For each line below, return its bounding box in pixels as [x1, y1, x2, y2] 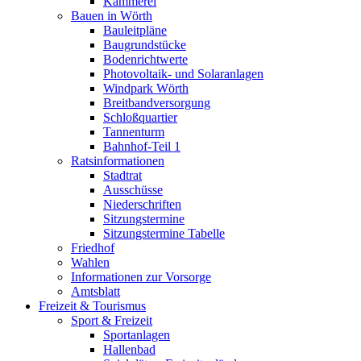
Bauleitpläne [103, 23, 167, 37]
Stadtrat [103, 168, 142, 182]
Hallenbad [103, 342, 156, 356]
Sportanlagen [103, 328, 170, 342]
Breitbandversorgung [103, 96, 210, 110]
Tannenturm [103, 125, 164, 139]
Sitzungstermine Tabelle [103, 226, 225, 240]
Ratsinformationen [71, 154, 164, 168]
